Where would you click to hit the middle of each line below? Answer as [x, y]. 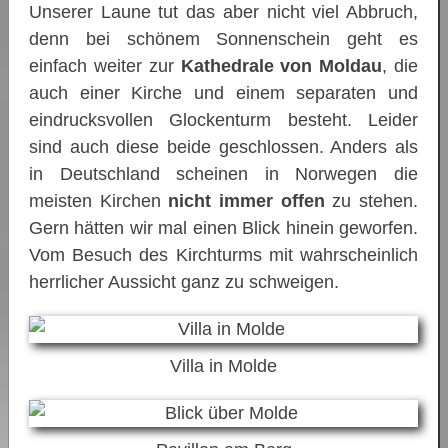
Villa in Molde [223, 366]
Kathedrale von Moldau [281, 66]
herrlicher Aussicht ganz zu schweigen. [184, 282]
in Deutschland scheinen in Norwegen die [223, 174]
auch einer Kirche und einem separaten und [223, 93]
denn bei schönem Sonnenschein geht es [223, 39]
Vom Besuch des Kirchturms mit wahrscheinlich [223, 255]
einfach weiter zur [105, 66]
